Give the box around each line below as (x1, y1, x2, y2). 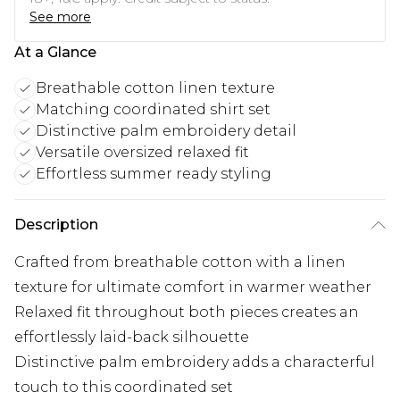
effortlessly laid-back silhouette (14, 329, 249, 346)
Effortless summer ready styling (36, 165, 271, 183)
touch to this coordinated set (14, 379, 233, 396)
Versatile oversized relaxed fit (36, 144, 249, 162)
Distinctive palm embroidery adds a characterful (14, 354, 375, 371)
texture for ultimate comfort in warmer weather (14, 279, 371, 296)
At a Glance (14, 44, 96, 62)
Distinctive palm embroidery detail (36, 122, 296, 140)
